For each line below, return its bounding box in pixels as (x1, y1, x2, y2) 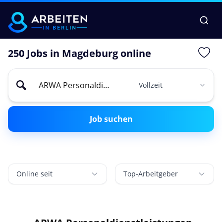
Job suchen (89, 113, 133, 125)
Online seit (16, 169, 53, 179)
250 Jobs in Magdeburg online (8, 47, 151, 60)
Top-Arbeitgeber (123, 169, 178, 179)
